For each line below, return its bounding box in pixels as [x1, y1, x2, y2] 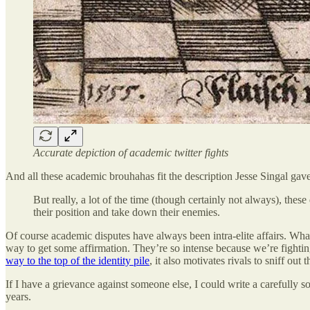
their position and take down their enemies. [33, 206, 220, 218]
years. [6, 290, 31, 302]
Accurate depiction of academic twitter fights [33, 146, 228, 158]
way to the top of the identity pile [6, 254, 149, 266]
